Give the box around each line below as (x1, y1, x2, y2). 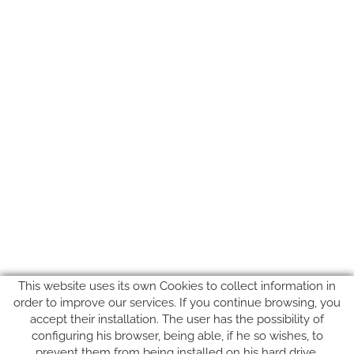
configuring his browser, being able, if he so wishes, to (31, 329, 323, 343)
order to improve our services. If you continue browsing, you (13, 296, 341, 310)
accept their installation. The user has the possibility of (30, 312, 324, 326)
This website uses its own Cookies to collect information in (18, 279, 336, 293)
